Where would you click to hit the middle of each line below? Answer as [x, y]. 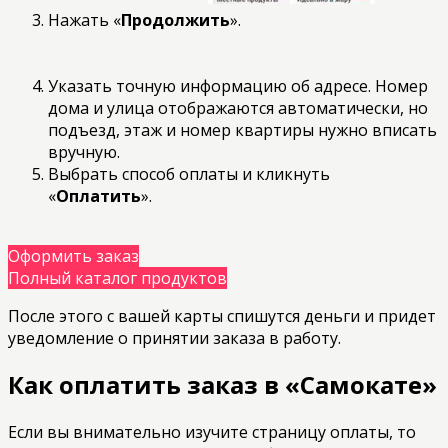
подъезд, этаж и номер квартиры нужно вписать [242, 129]
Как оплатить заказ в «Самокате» [222, 385]
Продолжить [175, 19]
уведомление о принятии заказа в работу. [174, 337]
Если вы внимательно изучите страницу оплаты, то [212, 432]
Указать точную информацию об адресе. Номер [238, 85]
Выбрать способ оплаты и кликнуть [189, 173]
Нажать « [84, 19]
